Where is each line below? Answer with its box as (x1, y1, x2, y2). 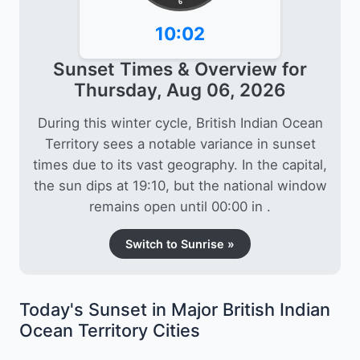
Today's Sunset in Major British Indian (19, 298, 330, 320)
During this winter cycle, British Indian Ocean (37, 114, 323, 131)
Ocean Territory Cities (19, 319, 200, 341)
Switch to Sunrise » (125, 236, 235, 251)
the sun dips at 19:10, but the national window (33, 177, 327, 194)
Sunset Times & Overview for (53, 57, 307, 80)
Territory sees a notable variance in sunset (44, 135, 316, 152)
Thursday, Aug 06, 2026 (74, 78, 286, 100)
